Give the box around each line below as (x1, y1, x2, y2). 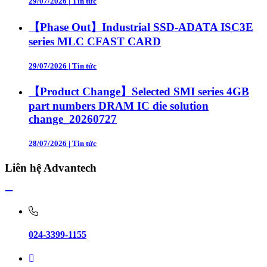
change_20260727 (29, 112, 117, 125)
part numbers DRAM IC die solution (29, 99, 209, 112)
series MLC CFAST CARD (29, 35, 161, 48)
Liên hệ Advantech (5, 162, 97, 175)
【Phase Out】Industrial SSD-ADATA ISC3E (29, 20, 253, 33)
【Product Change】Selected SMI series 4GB (29, 85, 249, 98)
